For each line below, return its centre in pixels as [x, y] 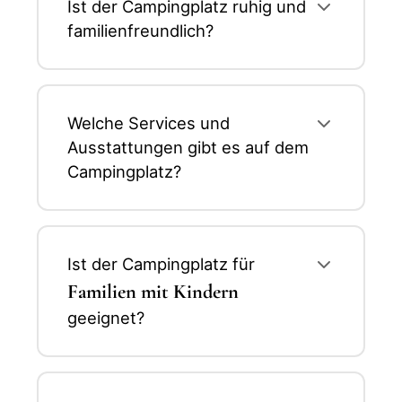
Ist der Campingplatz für [161, 263]
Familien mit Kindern [153, 291]
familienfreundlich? [140, 30]
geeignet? [106, 317]
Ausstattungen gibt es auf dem [188, 147]
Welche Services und [149, 122]
